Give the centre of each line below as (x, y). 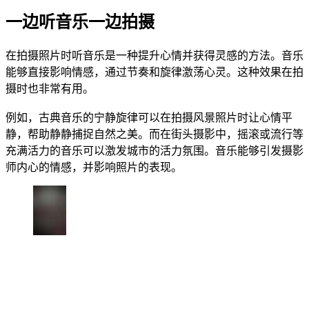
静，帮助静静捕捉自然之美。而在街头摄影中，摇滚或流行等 (154, 134)
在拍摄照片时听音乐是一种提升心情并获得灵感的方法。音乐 (154, 56)
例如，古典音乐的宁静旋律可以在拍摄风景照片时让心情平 (149, 118)
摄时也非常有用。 (50, 89)
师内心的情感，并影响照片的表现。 (94, 168)
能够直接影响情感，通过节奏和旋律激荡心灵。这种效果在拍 (154, 72)
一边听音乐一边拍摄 (80, 22)
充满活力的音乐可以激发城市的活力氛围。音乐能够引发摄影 (154, 151)
